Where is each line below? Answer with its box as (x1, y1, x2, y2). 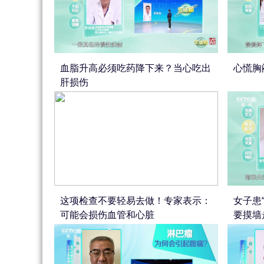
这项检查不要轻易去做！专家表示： (60, 196, 211, 206)
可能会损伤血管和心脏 (60, 210, 154, 220)
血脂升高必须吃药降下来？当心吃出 (60, 63, 211, 73)
